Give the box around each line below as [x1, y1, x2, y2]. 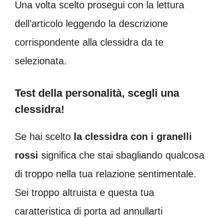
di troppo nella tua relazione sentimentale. [15, 168, 196, 179]
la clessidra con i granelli [74, 131, 192, 142]
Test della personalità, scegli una [15, 86, 179, 99]
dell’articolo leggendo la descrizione [15, 18, 168, 29]
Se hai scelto [15, 131, 74, 142]
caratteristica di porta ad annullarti [15, 205, 163, 217]
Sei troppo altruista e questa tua [15, 187, 154, 198]
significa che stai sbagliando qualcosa [38, 149, 204, 161]
